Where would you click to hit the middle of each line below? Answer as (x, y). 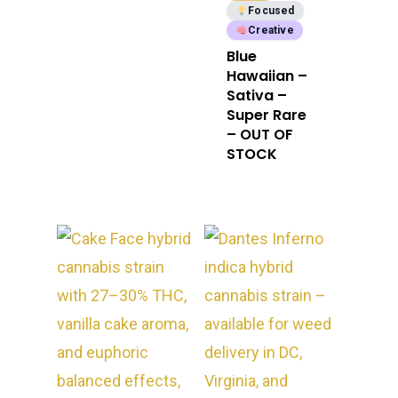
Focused (271, 11)
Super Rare (267, 115)
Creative (271, 31)
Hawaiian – (267, 76)
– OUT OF (260, 135)
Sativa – (257, 96)
